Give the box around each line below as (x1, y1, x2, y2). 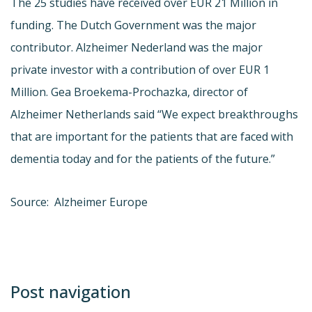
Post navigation (10, 279, 131, 303)
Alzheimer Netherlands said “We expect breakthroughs (10, 106, 298, 122)
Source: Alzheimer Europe (10, 194, 148, 210)
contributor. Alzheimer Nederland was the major (10, 39, 263, 55)
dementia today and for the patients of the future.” (10, 150, 275, 166)
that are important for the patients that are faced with (10, 128, 293, 144)
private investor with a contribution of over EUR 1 (10, 61, 270, 77)
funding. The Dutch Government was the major (10, 17, 256, 33)
